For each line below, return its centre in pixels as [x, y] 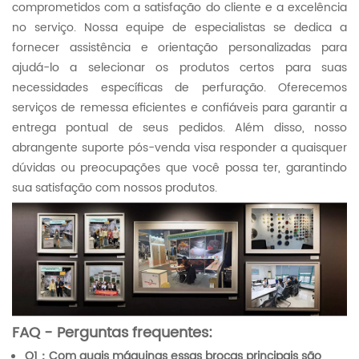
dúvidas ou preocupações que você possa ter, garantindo [179, 167]
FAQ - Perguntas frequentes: [112, 333]
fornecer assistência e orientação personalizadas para [179, 47]
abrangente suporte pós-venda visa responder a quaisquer [179, 147]
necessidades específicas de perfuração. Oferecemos [179, 87]
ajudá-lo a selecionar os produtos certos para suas [179, 67]
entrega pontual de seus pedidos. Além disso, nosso [179, 127]
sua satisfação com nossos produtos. [115, 188]
